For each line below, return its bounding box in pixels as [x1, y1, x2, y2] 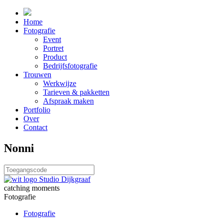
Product [43, 53, 67, 61]
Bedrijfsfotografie [43, 62, 97, 70]
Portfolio [23, 106, 50, 114]
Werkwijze [43, 79, 76, 88]
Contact [23, 123, 47, 131]
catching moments [4, 183, 60, 192]
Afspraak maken [43, 97, 94, 105]
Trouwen [23, 70, 51, 79]
